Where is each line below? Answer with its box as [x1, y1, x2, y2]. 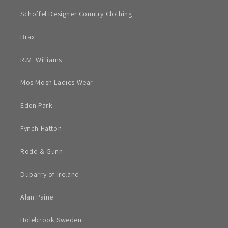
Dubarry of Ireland [20, 169, 79, 179]
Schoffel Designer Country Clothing [20, 9, 132, 19]
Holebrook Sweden [20, 215, 82, 225]
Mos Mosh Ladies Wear [20, 78, 93, 88]
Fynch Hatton [20, 124, 62, 133]
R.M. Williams [20, 55, 62, 65]
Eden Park [20, 101, 53, 110]
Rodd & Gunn [20, 147, 63, 156]
